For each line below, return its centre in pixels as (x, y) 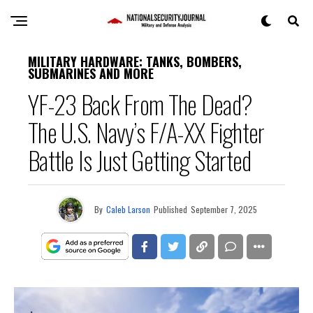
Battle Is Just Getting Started (140, 160)
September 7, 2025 (224, 209)
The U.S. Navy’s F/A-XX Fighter (146, 132)
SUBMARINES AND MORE (91, 73)
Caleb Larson (128, 209)
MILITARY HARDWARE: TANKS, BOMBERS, (135, 61)
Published (170, 209)
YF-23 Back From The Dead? (140, 104)
